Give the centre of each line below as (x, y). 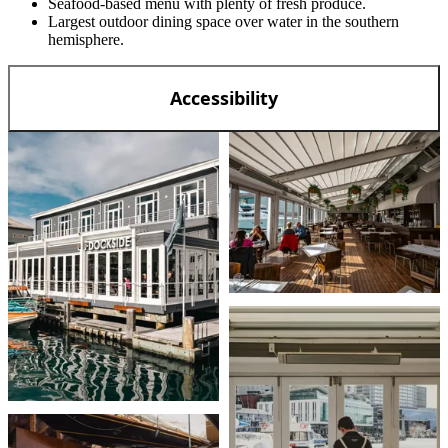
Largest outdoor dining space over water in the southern (223, 21)
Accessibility (224, 97)
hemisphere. (86, 39)
